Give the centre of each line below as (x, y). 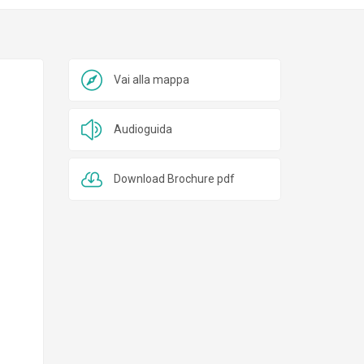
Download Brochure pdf (174, 179)
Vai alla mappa (151, 80)
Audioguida (143, 129)
